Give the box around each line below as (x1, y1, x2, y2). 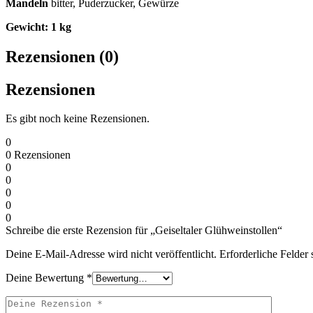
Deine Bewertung (6, 272, 87, 284)
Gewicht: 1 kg (6, 20, 71, 33)
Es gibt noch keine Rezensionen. (6, 112, 150, 125)
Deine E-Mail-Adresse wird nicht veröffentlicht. (6, 248, 217, 261)
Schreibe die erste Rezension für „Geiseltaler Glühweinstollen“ (6, 224, 282, 237)
